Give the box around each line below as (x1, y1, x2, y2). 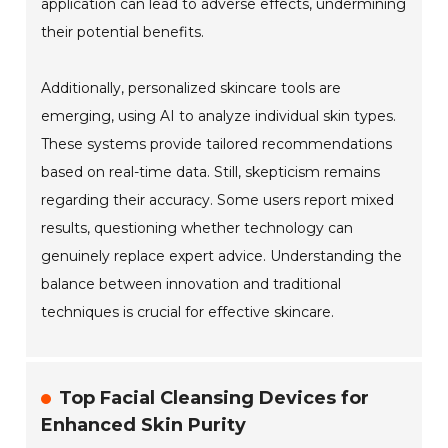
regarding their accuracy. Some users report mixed (41, 191, 395, 210)
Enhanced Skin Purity (41, 414, 247, 437)
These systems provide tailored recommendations (41, 135, 393, 154)
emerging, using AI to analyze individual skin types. (41, 107, 397, 126)
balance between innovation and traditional (41, 275, 342, 294)
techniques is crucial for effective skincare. (41, 303, 335, 322)
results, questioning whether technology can (41, 219, 354, 238)
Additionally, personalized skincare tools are (41, 79, 342, 98)
